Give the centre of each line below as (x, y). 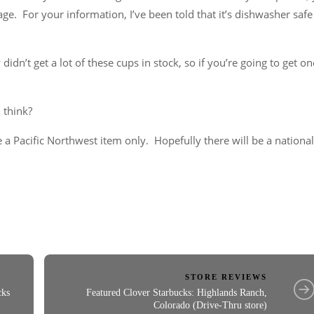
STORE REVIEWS (226, 277)
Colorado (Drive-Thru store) (210, 305)
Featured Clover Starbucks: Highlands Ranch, (176, 292)
